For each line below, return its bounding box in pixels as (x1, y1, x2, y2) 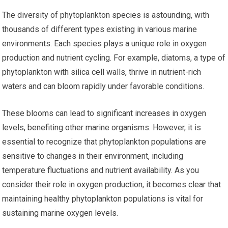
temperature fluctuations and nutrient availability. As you (2, 165, 199, 176)
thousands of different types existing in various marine (2, 24, 197, 35)
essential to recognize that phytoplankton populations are (2, 137, 207, 147)
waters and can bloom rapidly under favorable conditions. (2, 81, 205, 92)
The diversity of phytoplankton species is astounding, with (2, 10, 210, 20)
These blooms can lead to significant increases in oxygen (2, 108, 207, 119)
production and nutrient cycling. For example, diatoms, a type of (2, 53, 226, 63)
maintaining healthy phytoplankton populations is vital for (2, 194, 204, 204)
